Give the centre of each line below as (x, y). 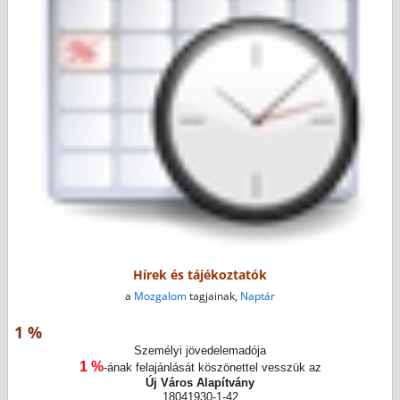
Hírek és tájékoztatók (200, 275)
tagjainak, (213, 296)
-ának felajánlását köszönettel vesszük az (212, 367)
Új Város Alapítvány (200, 382)
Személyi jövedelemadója (200, 350)
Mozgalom (160, 296)
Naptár (257, 296)
